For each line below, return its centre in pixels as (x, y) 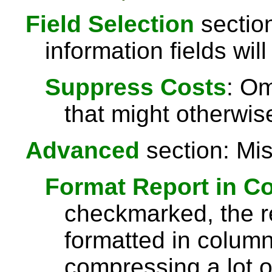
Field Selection (110, 24)
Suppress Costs (136, 87)
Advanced (83, 150)
